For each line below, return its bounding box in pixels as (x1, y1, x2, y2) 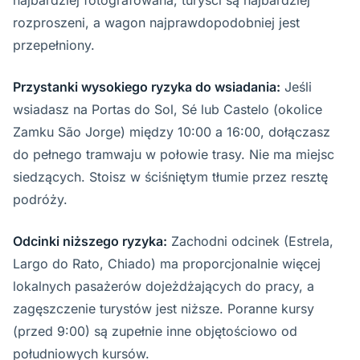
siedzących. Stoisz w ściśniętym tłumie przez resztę (13, 169, 328, 185)
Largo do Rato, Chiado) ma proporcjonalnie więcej (13, 256, 321, 272)
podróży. (13, 191, 67, 207)
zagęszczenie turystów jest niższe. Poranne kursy (13, 301, 314, 317)
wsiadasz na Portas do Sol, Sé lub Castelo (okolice (13, 101, 322, 117)
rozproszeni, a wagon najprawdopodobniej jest (13, 14, 300, 31)
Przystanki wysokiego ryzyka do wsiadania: (13, 79, 280, 95)
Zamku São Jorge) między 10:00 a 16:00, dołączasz (13, 124, 330, 140)
